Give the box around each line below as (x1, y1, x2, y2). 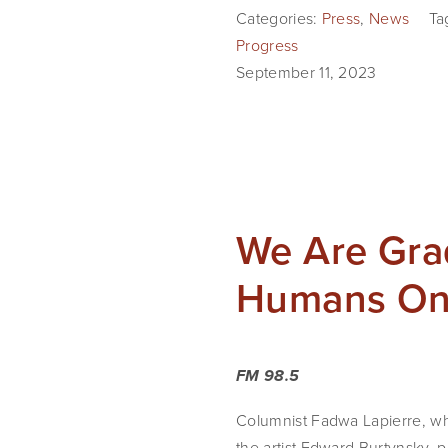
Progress (236, 34, 299, 56)
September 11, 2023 (236, 61, 377, 83)
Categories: (236, 7, 322, 29)
